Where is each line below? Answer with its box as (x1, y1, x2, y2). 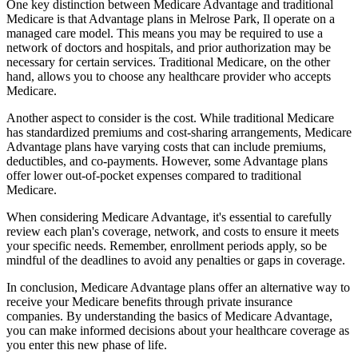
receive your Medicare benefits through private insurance (6, 294, 292, 308)
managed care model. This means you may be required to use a (6, 26, 323, 40)
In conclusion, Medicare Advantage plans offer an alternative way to (6, 280, 350, 294)
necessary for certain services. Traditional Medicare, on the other (6, 54, 330, 69)
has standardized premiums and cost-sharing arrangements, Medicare (6, 125, 352, 139)
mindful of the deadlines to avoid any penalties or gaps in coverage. (6, 253, 345, 267)
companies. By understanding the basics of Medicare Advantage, (6, 308, 332, 323)
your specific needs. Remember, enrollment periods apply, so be (6, 238, 327, 253)
